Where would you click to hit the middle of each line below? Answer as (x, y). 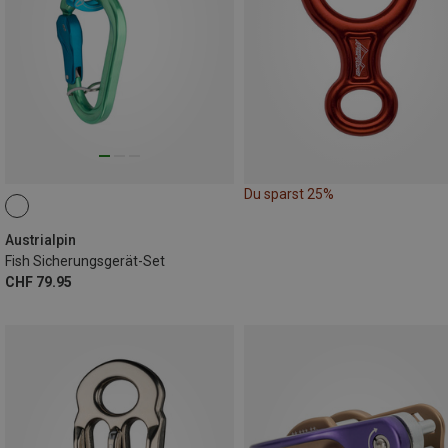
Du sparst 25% (289, 193)
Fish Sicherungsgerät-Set (85, 260)
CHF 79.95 (38, 281)
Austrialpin (40, 239)
